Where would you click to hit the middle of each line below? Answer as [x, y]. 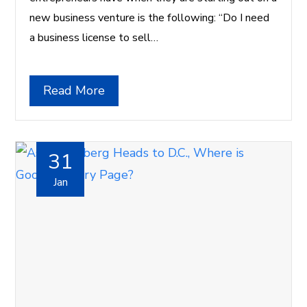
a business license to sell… [94, 38]
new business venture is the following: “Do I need [150, 18]
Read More [74, 91]
